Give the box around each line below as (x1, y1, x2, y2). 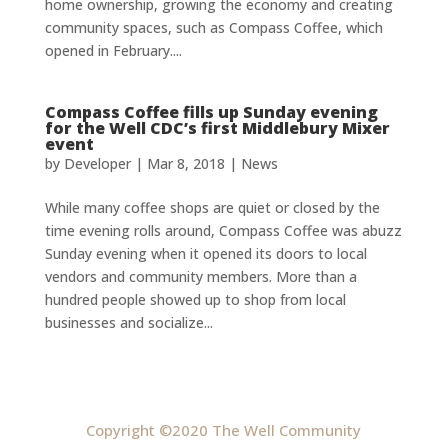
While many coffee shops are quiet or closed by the (44, 197, 380, 217)
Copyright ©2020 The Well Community (86, 419, 362, 440)
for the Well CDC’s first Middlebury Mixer (44, 116, 390, 139)
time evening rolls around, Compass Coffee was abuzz (44, 220, 402, 240)
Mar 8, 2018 (146, 153, 225, 173)
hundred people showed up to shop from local (44, 289, 346, 309)
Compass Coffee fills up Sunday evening (44, 100, 378, 123)
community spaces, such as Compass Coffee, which (44, 17, 383, 37)
